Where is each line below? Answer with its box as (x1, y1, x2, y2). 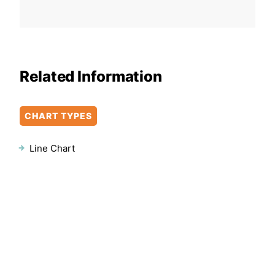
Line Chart (29, 142, 75, 154)
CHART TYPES (25, 110, 92, 121)
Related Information (20, 67, 163, 85)
